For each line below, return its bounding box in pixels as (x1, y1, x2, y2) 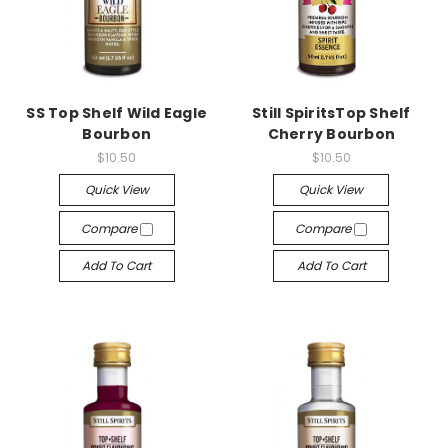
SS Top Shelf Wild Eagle (26, 103, 208, 124)
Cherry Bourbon (267, 124, 395, 145)
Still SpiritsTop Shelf (252, 103, 411, 124)
